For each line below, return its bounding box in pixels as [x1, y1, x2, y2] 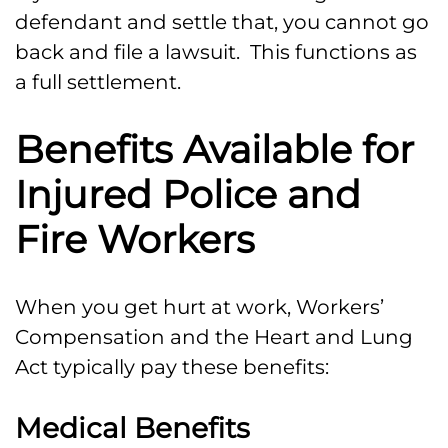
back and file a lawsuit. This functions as [15, 40, 417, 65]
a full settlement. [15, 70, 181, 95]
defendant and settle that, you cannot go [15, 10, 429, 35]
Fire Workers [15, 216, 255, 264]
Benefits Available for [15, 126, 414, 174]
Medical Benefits [15, 411, 250, 446]
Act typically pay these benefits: [15, 355, 329, 380]
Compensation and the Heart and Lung [15, 325, 413, 350]
